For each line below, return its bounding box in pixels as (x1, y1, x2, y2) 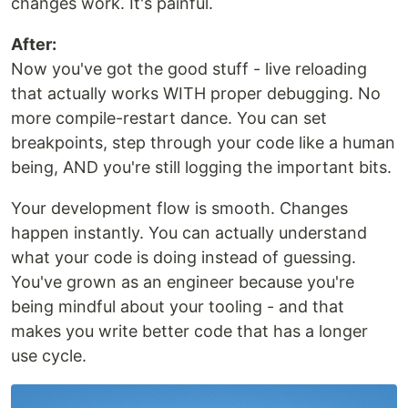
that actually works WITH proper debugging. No (11, 84, 381, 103)
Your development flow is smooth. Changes (11, 199, 348, 218)
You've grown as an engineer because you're (11, 272, 354, 291)
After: (11, 35, 56, 54)
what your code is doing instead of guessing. (11, 248, 356, 267)
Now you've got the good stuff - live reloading (11, 59, 367, 78)
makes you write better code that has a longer (11, 321, 368, 341)
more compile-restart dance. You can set (11, 108, 327, 127)
